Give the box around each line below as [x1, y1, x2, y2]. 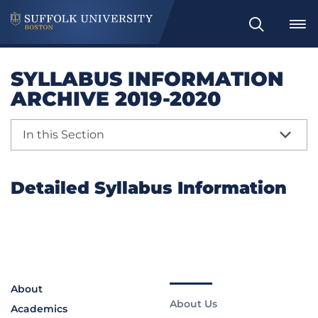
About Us [170, 297, 217, 311]
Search [246, 23, 286, 38]
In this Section [23, 128, 104, 142]
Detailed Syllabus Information [11, 177, 287, 199]
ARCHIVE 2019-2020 [11, 87, 221, 111]
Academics [11, 302, 67, 316]
